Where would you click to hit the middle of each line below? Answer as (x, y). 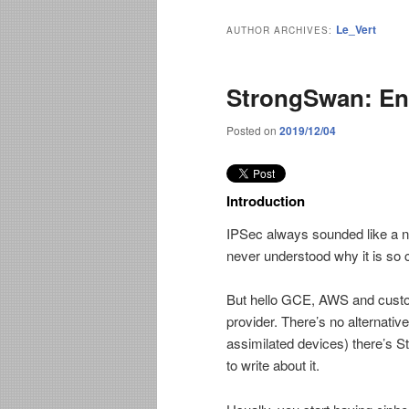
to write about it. (273, 365)
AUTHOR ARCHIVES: (281, 31)
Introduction (266, 200)
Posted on (253, 131)
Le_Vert (356, 30)
